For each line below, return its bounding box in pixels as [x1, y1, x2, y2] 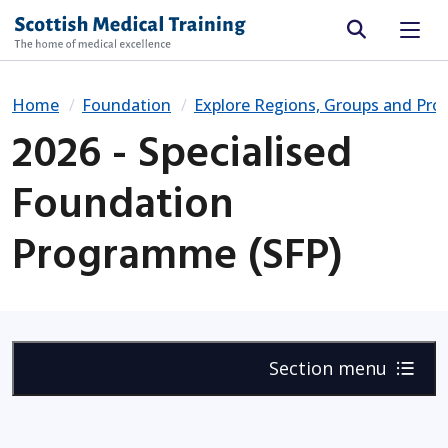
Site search [346, 20, 446, 46]
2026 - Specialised [12, 124, 352, 183]
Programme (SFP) [12, 226, 343, 285]
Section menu [269, 356, 392, 380]
